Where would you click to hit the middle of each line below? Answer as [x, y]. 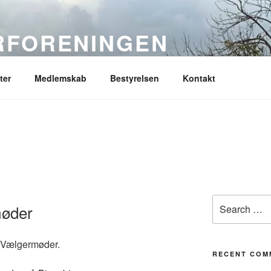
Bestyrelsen [134, 78]
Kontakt [199, 78]
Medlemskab [60, 78]
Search [226, 201]
